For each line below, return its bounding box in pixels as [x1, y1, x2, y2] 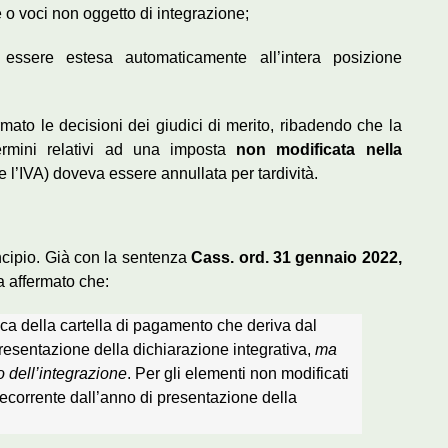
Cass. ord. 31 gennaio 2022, [191, 248, 402, 266]
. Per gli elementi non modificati [127, 364, 349, 382]
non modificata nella [236, 140, 402, 158]
